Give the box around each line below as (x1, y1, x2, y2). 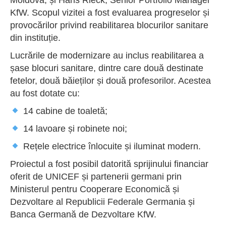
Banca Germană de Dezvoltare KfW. (10, 209, 156, 219)
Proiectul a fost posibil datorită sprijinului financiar (10, 158, 208, 169)
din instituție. (10, 32, 61, 43)
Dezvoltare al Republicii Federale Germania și (10, 196, 195, 207)
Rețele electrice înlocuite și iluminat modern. (20, 141, 201, 151)
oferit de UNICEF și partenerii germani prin (10, 171, 182, 182)
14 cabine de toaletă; (20, 105, 107, 116)
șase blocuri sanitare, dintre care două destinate (10, 63, 203, 73)
